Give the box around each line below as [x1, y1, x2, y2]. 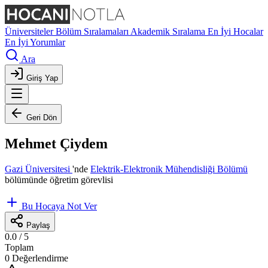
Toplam [5, 242, 33, 252]
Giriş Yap [26, 74, 58, 83]
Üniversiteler [5, 26, 56, 36]
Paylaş [26, 220, 50, 230]
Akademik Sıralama [130, 26, 208, 36]
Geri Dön [26, 113, 57, 122]
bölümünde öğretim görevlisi [5, 174, 113, 185]
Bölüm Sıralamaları [56, 26, 130, 36]
